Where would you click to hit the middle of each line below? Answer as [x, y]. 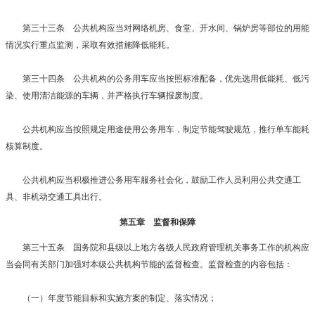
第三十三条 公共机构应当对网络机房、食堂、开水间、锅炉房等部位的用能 [157, 28]
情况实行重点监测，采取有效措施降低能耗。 [90, 45]
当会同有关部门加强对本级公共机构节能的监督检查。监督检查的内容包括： [149, 264]
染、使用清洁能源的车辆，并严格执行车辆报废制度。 [107, 95]
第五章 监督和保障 [157, 222]
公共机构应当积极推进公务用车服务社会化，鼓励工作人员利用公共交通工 [153, 180]
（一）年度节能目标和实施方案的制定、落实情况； [111, 298]
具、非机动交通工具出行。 [56, 197]
